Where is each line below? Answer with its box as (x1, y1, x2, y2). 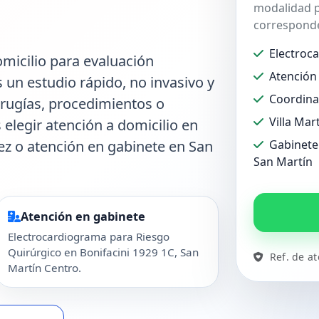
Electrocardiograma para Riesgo (7, 229, 169, 244)
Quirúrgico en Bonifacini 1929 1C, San (7, 245, 199, 260)
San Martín (253, 154, 313, 170)
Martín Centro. (7, 261, 81, 276)
